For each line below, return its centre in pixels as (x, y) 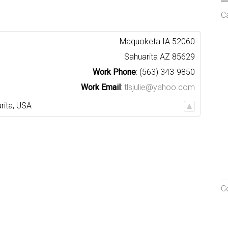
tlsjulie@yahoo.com (160, 87)
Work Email (101, 87)
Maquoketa (140, 41)
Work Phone (114, 72)
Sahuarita (141, 57)
